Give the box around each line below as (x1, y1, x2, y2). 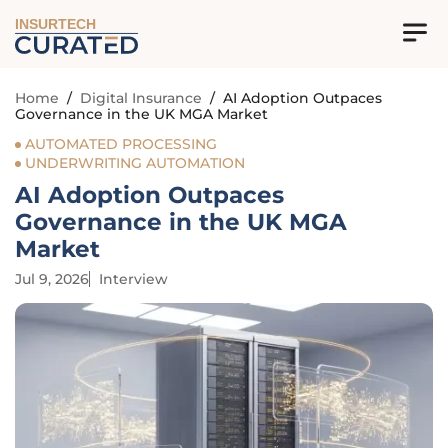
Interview (99, 270, 168, 288)
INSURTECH (15, 17, 97, 33)
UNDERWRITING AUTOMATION (25, 154, 245, 172)
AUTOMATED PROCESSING (25, 135, 217, 153)
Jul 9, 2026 (15, 270, 89, 288)
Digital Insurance (80, 89, 202, 107)
